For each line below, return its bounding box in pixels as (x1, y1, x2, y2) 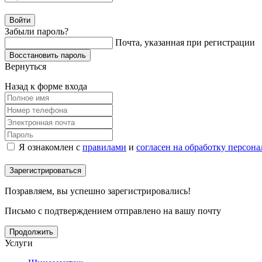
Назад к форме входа (5, 81, 87, 91)
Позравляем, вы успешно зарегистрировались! (5, 185, 191, 196)
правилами (82, 142, 126, 152)
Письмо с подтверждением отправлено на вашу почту (5, 205, 221, 216)
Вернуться (5, 61, 46, 71)
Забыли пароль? (5, 26, 68, 36)
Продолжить (9, 227, 53, 236)
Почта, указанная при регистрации (115, 37, 255, 47)
